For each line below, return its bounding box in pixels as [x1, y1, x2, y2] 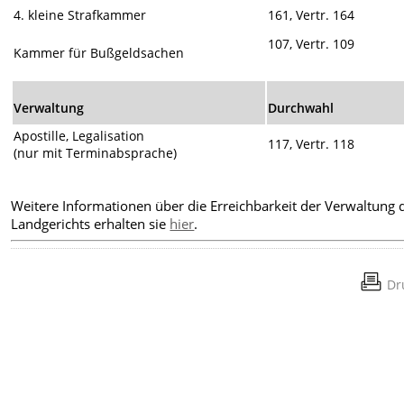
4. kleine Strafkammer [14, 6, 147, 24]
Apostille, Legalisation [14, 126, 145, 144]
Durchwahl [268, 98, 335, 116]
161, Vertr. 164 [268, 6, 355, 24]
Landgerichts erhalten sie [11, 215, 170, 234]
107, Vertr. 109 [268, 35, 355, 53]
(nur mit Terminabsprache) [14, 143, 178, 161]
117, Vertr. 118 [268, 134, 355, 152]
